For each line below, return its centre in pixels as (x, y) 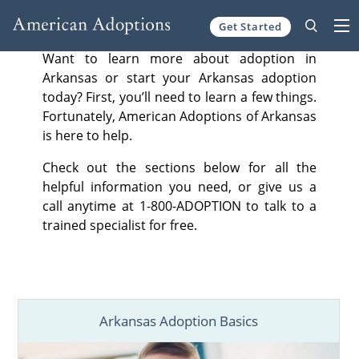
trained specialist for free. (119, 225)
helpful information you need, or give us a (179, 186)
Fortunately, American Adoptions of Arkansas (179, 116)
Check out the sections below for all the (179, 167)
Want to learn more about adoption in (179, 58)
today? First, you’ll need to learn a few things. (179, 97)
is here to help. (87, 135)
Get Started (250, 26)
